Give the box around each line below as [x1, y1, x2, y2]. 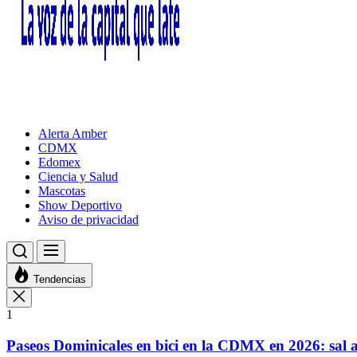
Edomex [38, 155, 80, 169]
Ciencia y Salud [38, 170, 118, 183]
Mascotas [38, 184, 85, 198]
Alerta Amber [38, 127, 107, 140]
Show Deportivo [38, 198, 122, 212]
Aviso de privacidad [38, 213, 139, 226]
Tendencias [33, 273, 86, 285]
